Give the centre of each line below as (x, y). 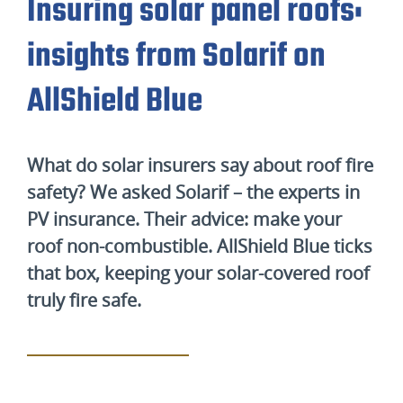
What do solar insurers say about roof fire (200, 165)
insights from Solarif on (176, 57)
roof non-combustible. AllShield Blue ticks (200, 246)
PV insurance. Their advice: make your (184, 219)
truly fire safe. (84, 300)
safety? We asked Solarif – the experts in (193, 192)
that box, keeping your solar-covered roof (198, 273)
